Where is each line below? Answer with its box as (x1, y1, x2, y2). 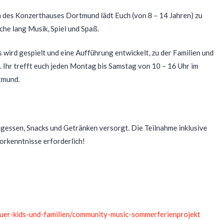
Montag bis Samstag (69, 61, 137, 71)
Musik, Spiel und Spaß (27, 24, 98, 33)
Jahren (167, 10, 191, 20)
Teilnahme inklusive (144, 123, 207, 133)
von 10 (136, 61, 162, 71)
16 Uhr (167, 61, 190, 71)
